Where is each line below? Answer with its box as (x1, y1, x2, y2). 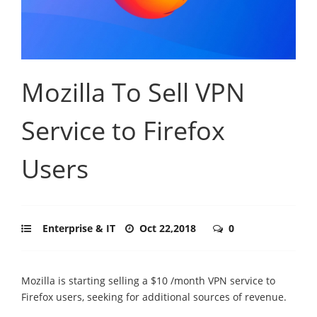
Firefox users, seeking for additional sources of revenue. (21, 289, 287, 304)
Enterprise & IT (42, 221, 115, 235)
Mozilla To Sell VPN (21, 74, 245, 110)
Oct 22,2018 (139, 221, 199, 235)
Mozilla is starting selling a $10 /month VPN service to (21, 273, 275, 287)
